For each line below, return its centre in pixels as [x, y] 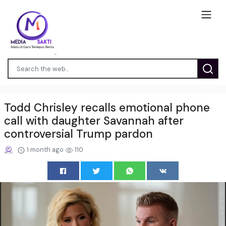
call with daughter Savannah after [94, 121]
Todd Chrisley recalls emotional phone [107, 107]
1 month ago [45, 149]
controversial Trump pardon [78, 134]
